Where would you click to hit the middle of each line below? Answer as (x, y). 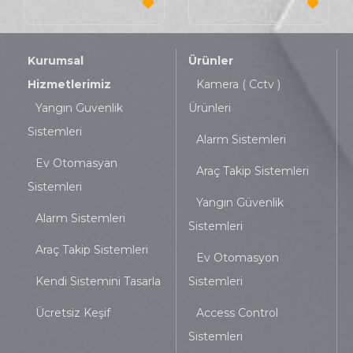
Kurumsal (56, 61)
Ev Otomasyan (76, 163)
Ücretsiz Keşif (73, 313)
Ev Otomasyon (238, 258)
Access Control (237, 313)
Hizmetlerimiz (69, 84)
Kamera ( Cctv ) (238, 84)
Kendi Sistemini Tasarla (98, 281)
